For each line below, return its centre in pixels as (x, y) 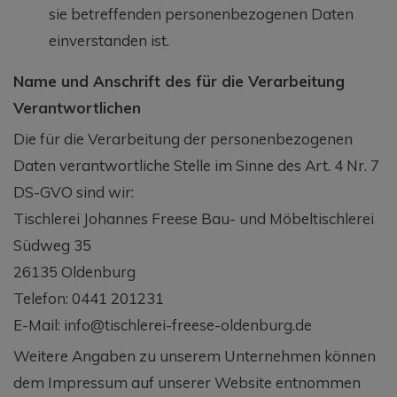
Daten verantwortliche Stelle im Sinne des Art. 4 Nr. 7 (196, 165)
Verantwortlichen (77, 107)
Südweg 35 (52, 245)
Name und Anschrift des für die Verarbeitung (179, 81)
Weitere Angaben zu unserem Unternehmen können (195, 355)
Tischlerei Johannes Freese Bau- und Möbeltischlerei (194, 218)
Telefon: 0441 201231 (89, 298)
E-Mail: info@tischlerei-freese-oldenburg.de (163, 324)
